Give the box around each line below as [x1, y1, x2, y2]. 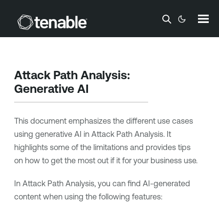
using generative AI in [14, 130, 91, 138]
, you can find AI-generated [94, 179, 190, 188]
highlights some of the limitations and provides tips [14, 143, 191, 152]
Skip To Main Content [72, 12, 147, 20]
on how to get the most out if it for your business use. [14, 156, 197, 165]
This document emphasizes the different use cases [14, 116, 193, 125]
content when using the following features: [14, 192, 162, 201]
